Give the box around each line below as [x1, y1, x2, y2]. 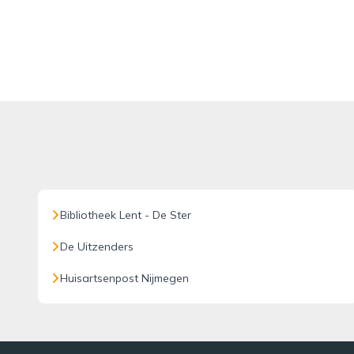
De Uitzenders [60, 239, 134, 254]
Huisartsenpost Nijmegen [60, 271, 189, 285]
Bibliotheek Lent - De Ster [60, 208, 191, 222]
